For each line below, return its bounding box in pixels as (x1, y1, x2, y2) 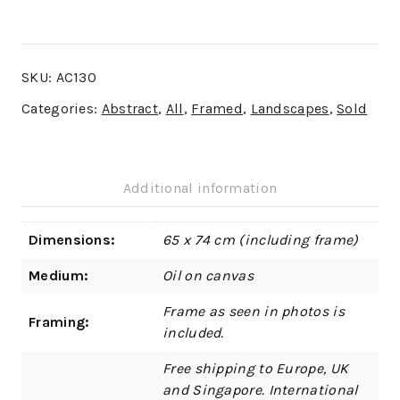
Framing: (29, 313, 90, 331)
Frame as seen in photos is (162, 303, 345, 321)
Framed (191, 100, 243, 118)
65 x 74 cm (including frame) (162, 231, 359, 249)
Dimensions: (29, 231, 116, 249)
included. (162, 324, 224, 342)
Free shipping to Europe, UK (162, 360, 349, 378)
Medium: (29, 267, 89, 285)
